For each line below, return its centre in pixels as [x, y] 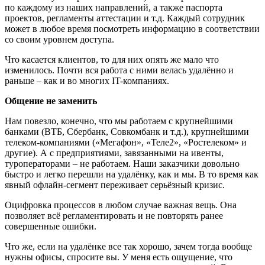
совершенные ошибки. [51, 226]
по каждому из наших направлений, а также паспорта [114, 7]
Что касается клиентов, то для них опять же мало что [112, 59]
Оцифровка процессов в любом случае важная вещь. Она [121, 205]
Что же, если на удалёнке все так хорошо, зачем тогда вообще [128, 246]
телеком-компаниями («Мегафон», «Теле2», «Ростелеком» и [126, 142]
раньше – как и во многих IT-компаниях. [87, 81]
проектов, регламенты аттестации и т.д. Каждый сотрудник [125, 18]
